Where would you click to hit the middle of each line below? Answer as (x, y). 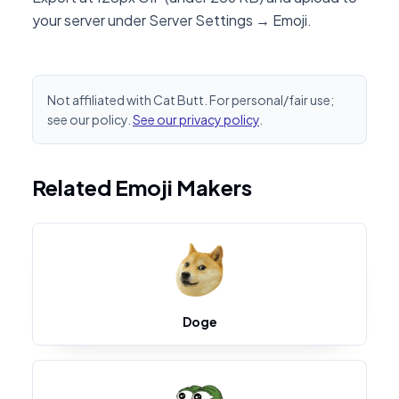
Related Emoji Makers (142, 187)
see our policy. (89, 119)
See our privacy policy (196, 119)
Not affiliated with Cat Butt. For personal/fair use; (191, 100)
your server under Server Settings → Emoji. (172, 20)
